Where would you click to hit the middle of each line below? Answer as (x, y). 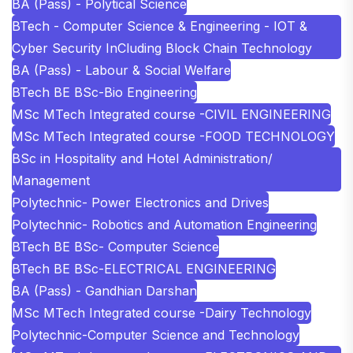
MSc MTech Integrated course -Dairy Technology (162, 312)
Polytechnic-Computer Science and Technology (156, 334)
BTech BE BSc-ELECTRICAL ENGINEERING (144, 268)
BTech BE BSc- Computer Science (115, 246)
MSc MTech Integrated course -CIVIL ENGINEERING (171, 114)
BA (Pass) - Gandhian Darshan (104, 290)
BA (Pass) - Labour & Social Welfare (121, 70)
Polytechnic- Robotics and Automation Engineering (164, 224)
